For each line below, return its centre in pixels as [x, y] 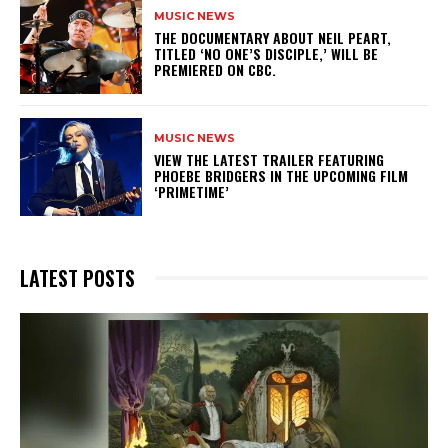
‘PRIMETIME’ [196, 192]
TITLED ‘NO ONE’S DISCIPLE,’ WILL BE [266, 54]
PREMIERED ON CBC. [219, 70]
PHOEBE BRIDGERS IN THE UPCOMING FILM [281, 176]
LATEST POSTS [77, 277]
